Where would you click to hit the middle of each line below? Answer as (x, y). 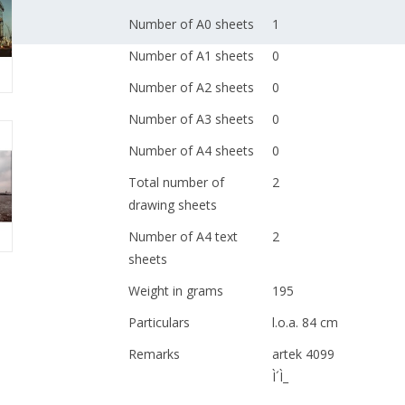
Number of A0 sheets (191, 24)
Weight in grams (175, 291)
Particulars (159, 322)
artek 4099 (303, 354)
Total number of (176, 182)
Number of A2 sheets (191, 87)
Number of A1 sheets (191, 56)
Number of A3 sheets (191, 119)
